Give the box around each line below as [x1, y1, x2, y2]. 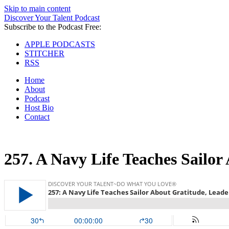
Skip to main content [4, 4, 71, 13]
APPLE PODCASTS [25, 40, 95, 49]
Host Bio [25, 103, 54, 112]
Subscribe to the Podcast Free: [4, 22, 101, 31]
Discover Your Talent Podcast [4, 13, 100, 22]
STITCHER [25, 49, 64, 58]
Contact [25, 112, 50, 121]
